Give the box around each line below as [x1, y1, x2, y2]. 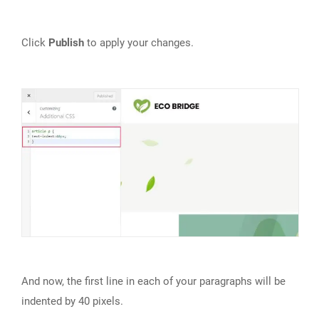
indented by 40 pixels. [21, 294, 123, 308]
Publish [48, 36, 84, 49]
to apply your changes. [84, 36, 194, 49]
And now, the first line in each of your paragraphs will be [21, 274, 286, 288]
